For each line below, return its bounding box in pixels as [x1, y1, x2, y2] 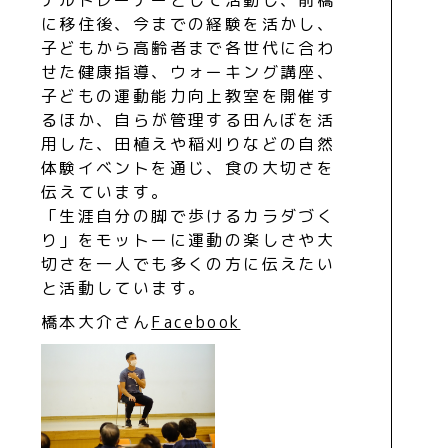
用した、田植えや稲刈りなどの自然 [40, 132, 336, 155]
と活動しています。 [40, 276, 207, 299]
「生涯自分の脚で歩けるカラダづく [40, 204, 336, 227]
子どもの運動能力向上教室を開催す [40, 84, 336, 107]
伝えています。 [40, 180, 170, 203]
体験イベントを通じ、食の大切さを [40, 156, 336, 179]
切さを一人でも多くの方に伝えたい [40, 252, 336, 275]
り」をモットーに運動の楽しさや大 [40, 228, 336, 251]
